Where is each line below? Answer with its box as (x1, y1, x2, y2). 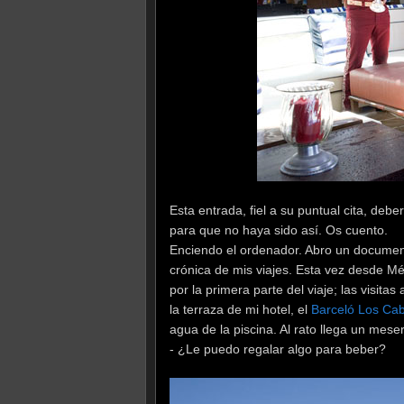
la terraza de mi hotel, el (170, 301, 311, 317)
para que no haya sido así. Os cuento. (170, 222, 388, 237)
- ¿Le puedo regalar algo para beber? (170, 341, 386, 356)
